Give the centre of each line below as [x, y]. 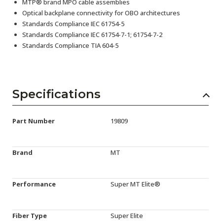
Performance [34, 184]
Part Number [34, 121]
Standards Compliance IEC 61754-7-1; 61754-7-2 [92, 34]
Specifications [56, 94]
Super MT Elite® [135, 184]
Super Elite [127, 215]
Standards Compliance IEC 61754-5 [73, 23]
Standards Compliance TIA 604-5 [70, 45]
